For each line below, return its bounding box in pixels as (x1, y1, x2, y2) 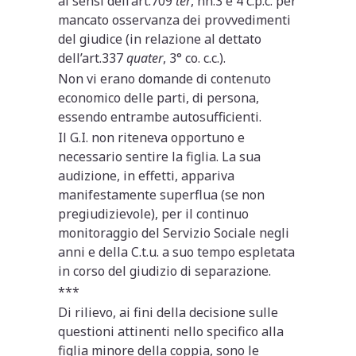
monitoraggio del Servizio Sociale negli (58, 223, 290, 242)
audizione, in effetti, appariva (58, 166, 235, 184)
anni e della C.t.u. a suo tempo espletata (58, 242, 296, 261)
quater (126, 48, 164, 67)
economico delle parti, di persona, (58, 88, 260, 106)
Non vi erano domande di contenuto (58, 69, 272, 87)
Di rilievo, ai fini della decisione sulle (58, 303, 279, 321)
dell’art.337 (58, 48, 127, 67)
